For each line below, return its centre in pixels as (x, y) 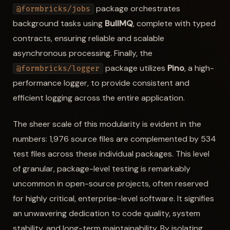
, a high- (199, 68)
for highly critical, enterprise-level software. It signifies (113, 199)
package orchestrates (137, 8)
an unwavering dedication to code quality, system (106, 214)
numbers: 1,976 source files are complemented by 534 (114, 139)
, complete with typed (174, 23)
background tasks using (59, 23)
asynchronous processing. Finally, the (82, 53)
